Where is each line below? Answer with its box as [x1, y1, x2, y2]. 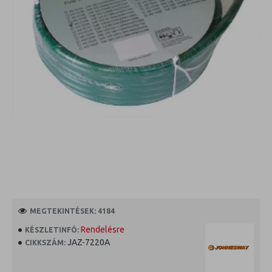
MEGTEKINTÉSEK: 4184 [30, 206, 115, 215]
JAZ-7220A [67, 237, 110, 247]
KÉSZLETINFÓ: [25, 225, 79, 234]
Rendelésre [81, 225, 124, 234]
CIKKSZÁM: [25, 238, 66, 246]
